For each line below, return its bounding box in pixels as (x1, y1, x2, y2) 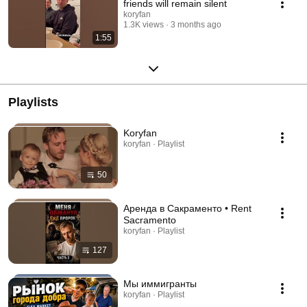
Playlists (8, 95, 58, 109)
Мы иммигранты (123, 278, 197, 289)
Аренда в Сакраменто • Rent (123, 202, 251, 214)
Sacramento (123, 214, 176, 225)
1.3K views (123, 19, 164, 29)
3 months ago (171, 19, 221, 29)
